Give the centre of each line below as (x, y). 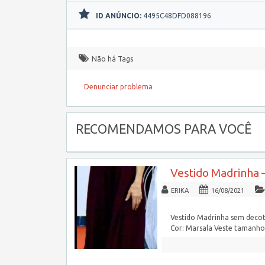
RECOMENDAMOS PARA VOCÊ (164, 129)
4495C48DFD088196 (176, 16)
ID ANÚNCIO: (119, 16)
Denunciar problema (118, 87)
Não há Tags (112, 59)
